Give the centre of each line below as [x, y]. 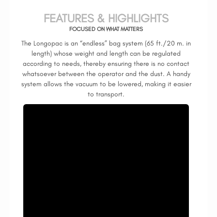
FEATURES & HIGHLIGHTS [106, 18]
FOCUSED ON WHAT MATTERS [106, 29]
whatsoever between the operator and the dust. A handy [106, 74]
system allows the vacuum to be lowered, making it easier [106, 84]
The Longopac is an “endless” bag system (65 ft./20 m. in [106, 43]
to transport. [106, 94]
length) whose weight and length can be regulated [106, 54]
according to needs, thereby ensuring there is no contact [106, 64]
